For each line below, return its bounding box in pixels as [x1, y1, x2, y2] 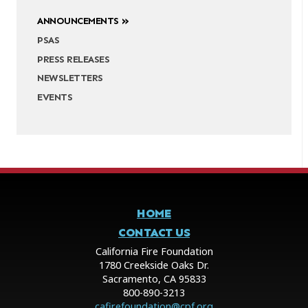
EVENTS [37, 91, 73, 104]
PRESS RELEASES [37, 52, 110, 65]
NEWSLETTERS [37, 71, 103, 85]
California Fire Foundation [95, 244, 213, 258]
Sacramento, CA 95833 [102, 272, 206, 285]
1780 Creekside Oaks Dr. [99, 258, 209, 272]
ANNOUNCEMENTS [37, 14, 119, 27]
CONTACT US [118, 224, 190, 240]
